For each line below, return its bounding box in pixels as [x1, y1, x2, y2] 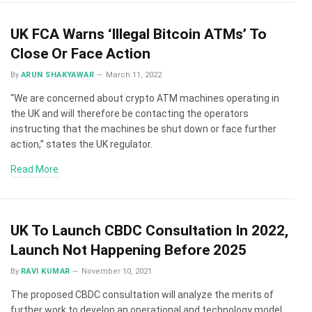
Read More [10, 164, 58, 175]
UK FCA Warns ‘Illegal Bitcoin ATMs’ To [10, 26, 267, 42]
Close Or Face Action [10, 45, 150, 62]
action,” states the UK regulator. [10, 139, 153, 150]
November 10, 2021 [81, 267, 153, 276]
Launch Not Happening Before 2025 [10, 242, 247, 258]
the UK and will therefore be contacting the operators [10, 108, 249, 119]
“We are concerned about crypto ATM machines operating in [10, 93, 279, 104]
